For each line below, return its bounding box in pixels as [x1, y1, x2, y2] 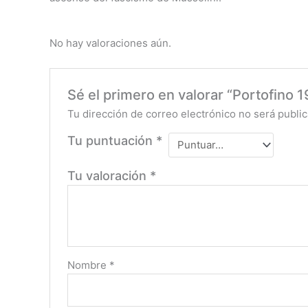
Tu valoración [67, 168, 151, 183]
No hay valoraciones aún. [49, 36, 171, 49]
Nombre [67, 258, 110, 272]
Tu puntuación [67, 133, 157, 148]
